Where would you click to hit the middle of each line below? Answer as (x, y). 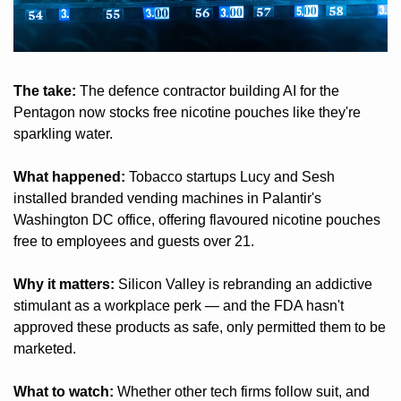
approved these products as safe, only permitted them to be (200, 327)
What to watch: (64, 391)
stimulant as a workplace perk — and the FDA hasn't (179, 305)
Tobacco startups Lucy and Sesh (230, 176)
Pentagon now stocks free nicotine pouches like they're (187, 112)
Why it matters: (64, 284)
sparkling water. (63, 133)
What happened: (69, 176)
